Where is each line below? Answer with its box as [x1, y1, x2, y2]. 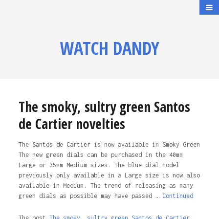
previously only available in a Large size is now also [18, 172, 200, 179]
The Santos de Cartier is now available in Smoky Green [18, 141, 200, 148]
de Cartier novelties [18, 114, 125, 133]
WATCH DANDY [60, 36, 159, 60]
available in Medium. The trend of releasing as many [18, 182, 193, 189]
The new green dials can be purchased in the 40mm [18, 151, 183, 158]
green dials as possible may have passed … [18, 192, 162, 199]
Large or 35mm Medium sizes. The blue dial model [18, 161, 179, 169]
